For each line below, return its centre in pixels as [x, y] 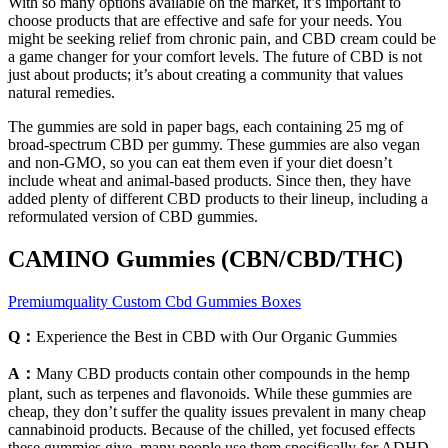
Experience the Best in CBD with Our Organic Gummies [216, 336]
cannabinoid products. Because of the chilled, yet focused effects [211, 429]
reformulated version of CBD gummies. [133, 217]
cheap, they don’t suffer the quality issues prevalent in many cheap [217, 411]
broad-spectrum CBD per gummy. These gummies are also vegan [214, 145]
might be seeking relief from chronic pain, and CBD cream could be [222, 39]
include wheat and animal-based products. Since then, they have [209, 181]
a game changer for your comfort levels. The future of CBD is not [215, 57]
